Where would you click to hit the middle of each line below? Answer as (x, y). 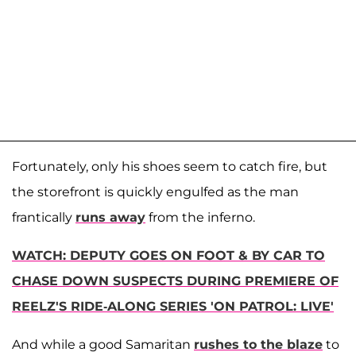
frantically (44, 218)
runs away (110, 218)
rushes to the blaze (258, 345)
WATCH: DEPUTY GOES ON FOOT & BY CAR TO (168, 256)
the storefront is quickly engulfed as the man (155, 192)
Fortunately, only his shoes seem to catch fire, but (170, 167)
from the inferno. (200, 218)
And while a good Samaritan (103, 345)
